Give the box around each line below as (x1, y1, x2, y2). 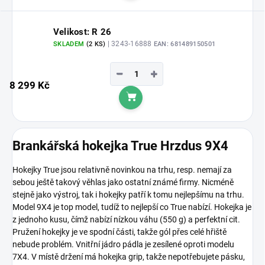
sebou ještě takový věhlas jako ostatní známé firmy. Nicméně (12, 177, 234, 188)
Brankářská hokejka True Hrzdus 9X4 (12, 138, 228, 154)
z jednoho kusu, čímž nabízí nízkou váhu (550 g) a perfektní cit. (12, 215, 240, 225)
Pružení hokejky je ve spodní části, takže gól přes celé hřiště (12, 227, 227, 237)
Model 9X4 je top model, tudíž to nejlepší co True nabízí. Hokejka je (12, 202, 251, 212)
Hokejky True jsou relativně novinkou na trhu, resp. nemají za (12, 165, 232, 175)
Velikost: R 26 (53, 27, 112, 38)
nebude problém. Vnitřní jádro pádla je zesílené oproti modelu (12, 240, 234, 250)
